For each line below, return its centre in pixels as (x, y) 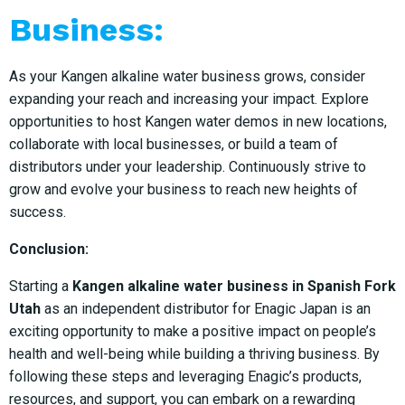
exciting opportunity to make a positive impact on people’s (193, 332)
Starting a (41, 287)
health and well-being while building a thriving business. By (194, 354)
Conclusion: (49, 250)
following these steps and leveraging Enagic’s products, (185, 377)
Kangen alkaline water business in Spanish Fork (234, 287)
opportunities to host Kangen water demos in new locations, (198, 122)
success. (38, 212)
